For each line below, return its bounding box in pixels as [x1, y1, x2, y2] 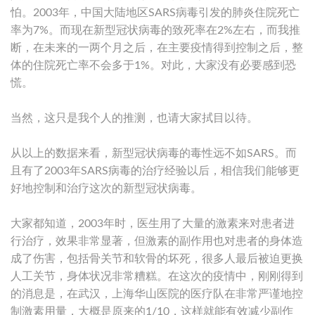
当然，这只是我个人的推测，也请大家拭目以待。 [11, 112, 258, 124]
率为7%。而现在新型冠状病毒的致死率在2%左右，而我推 [11, 24, 300, 36]
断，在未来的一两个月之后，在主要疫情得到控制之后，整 [11, 41, 303, 53]
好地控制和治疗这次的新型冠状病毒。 [11, 182, 202, 194]
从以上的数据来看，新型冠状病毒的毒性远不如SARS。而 [11, 147, 297, 159]
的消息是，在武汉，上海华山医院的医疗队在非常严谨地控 [11, 288, 303, 300]
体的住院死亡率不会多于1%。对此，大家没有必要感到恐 [11, 59, 296, 71]
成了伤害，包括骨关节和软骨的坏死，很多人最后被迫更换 [11, 252, 303, 264]
